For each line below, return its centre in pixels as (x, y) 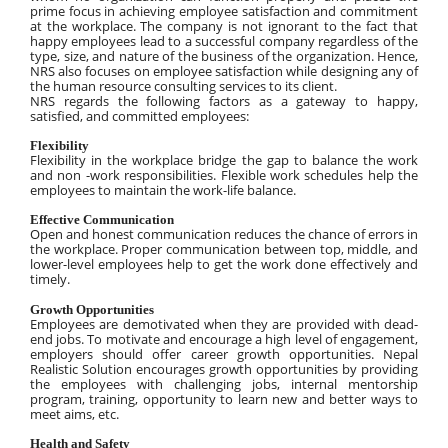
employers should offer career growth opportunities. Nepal (224, 353)
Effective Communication (102, 220)
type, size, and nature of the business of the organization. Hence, (224, 55)
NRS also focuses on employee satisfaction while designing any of (224, 70)
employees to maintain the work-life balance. (163, 190)
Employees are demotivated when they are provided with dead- (224, 323)
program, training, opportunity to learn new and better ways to (224, 398)
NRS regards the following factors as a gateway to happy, (224, 100)
